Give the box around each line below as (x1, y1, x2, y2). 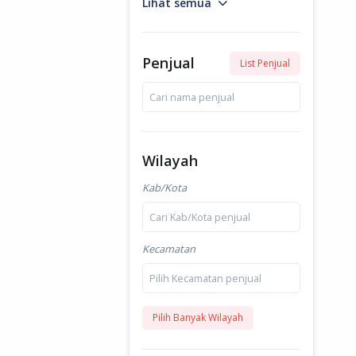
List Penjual (239, 56, 290, 71)
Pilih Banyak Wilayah (153, 311, 243, 325)
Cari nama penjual (149, 89, 234, 104)
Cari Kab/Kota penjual (149, 209, 250, 224)
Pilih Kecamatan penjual (149, 270, 261, 285)
